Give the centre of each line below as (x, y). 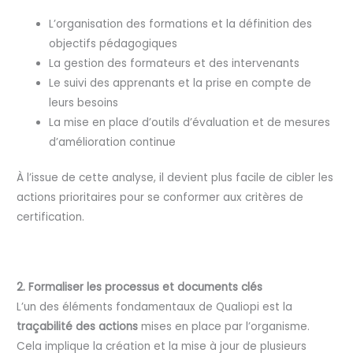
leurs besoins (84, 102)
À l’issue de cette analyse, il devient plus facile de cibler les (175, 178)
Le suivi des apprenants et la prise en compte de (180, 83)
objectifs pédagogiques (113, 43)
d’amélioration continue (113, 142)
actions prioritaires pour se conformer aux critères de (160, 198)
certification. (51, 217)
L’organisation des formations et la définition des (181, 24)
